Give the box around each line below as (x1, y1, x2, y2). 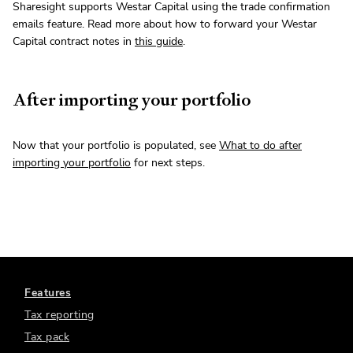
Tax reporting (24, 307, 95, 323)
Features (24, 285, 71, 301)
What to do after (219, 138, 302, 154)
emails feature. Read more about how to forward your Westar (13, 17, 317, 32)
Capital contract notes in (13, 34, 135, 50)
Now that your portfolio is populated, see (13, 138, 219, 154)
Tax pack (24, 329, 69, 345)
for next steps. (131, 155, 205, 171)
